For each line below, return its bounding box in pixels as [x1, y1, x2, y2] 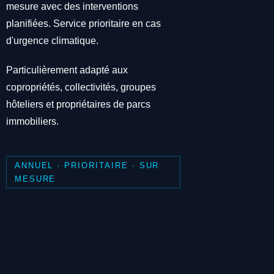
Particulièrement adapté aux [6, 65, 128, 76]
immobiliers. [6, 116, 59, 127]
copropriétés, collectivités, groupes [6, 82, 157, 93]
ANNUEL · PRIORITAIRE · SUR [14, 160, 160, 170]
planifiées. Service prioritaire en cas [6, 18, 161, 29]
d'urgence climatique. [6, 35, 99, 46]
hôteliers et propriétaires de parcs [6, 99, 151, 110]
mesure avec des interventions [6, 1, 139, 12]
